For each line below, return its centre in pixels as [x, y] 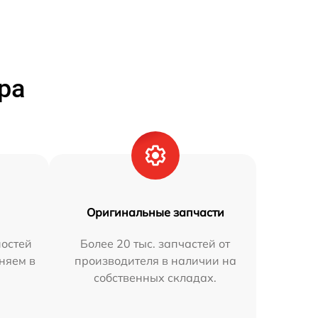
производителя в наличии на [155, 261]
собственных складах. [155, 278]
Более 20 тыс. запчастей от [155, 243]
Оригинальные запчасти [155, 212]
